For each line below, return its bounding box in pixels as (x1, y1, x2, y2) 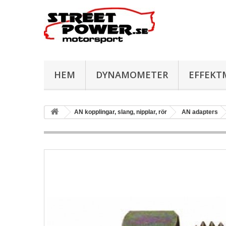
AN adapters (182, 108, 218, 116)
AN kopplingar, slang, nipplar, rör (74, 108, 167, 116)
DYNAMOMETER (96, 69, 168, 81)
